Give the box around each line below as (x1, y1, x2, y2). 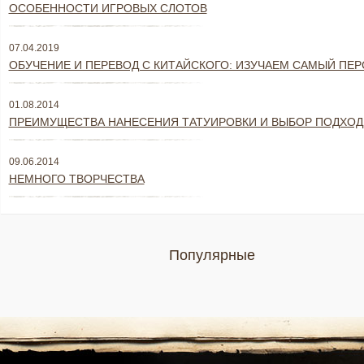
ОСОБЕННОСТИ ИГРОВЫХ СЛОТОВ (8, 2, 207, 15)
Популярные (169, 247, 255, 263)
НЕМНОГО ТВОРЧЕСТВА (8, 172, 145, 185)
